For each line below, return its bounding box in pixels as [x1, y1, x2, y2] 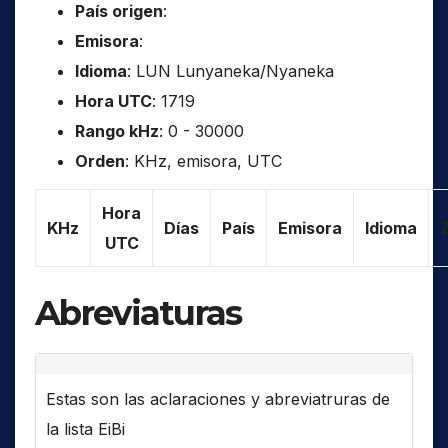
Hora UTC [75, 90, 152, 111]
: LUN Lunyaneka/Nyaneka [127, 60, 334, 81]
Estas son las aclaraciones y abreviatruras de [46, 388, 390, 409]
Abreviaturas [35, 291, 242, 334]
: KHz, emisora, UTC [125, 150, 282, 171]
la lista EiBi [46, 418, 125, 439]
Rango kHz [75, 120, 159, 141]
